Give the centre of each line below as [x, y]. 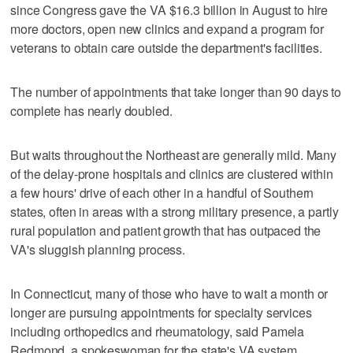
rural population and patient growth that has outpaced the [166, 230]
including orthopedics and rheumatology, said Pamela [158, 331]
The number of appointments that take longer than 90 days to [176, 91]
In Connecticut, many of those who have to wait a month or [169, 293]
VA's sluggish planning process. [98, 249]
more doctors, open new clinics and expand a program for [167, 28]
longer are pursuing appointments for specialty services [161, 312]
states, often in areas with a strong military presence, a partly [175, 211]
